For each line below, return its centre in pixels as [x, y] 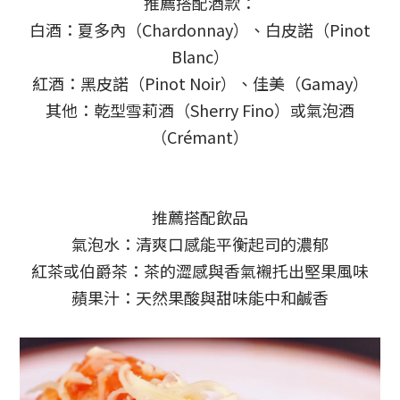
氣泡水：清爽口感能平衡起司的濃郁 [200, 244]
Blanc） [200, 57]
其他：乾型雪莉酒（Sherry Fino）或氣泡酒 [200, 110]
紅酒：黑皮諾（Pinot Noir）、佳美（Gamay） [200, 83]
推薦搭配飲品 [200, 217]
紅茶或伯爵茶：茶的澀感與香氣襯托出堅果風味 [200, 271]
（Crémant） [200, 137]
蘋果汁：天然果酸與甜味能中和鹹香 [200, 298]
